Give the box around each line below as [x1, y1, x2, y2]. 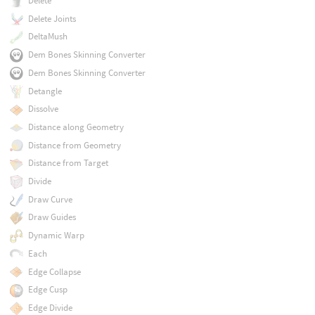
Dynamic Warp [27, 229, 84, 242]
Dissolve [27, 103, 58, 115]
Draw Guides [27, 211, 76, 224]
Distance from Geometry [27, 139, 121, 151]
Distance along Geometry [27, 120, 124, 133]
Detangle [27, 84, 62, 97]
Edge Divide [27, 301, 72, 314]
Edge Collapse [27, 265, 81, 278]
